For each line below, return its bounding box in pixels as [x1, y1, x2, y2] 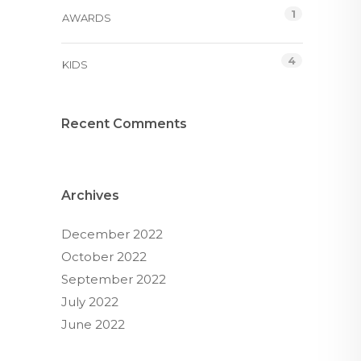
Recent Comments [61, 116, 187, 131]
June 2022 [61, 317, 125, 332]
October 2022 [61, 249, 147, 264]
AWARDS [62, 11, 111, 24]
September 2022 [61, 272, 166, 287]
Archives [61, 188, 119, 203]
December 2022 [61, 226, 163, 242]
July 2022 [61, 294, 118, 309]
